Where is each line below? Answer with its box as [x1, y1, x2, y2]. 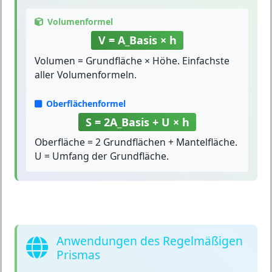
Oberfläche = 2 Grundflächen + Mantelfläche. [35, 135, 237, 149]
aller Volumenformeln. [35, 67, 137, 81]
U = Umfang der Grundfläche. [35, 149, 169, 163]
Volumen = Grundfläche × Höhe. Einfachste [35, 53, 229, 67]
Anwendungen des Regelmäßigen [56, 233, 243, 250]
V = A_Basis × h [98, 33, 177, 48]
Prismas [56, 246, 100, 263]
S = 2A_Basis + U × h [85, 114, 189, 129]
